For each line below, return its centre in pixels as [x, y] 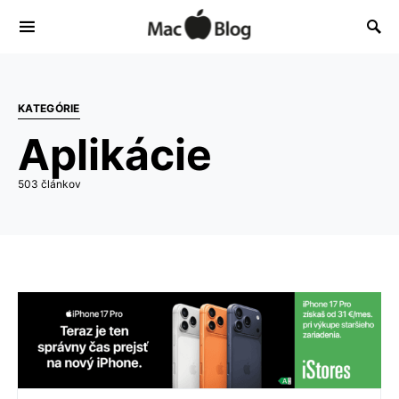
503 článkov [49, 184]
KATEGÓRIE [49, 108]
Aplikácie [115, 155]
